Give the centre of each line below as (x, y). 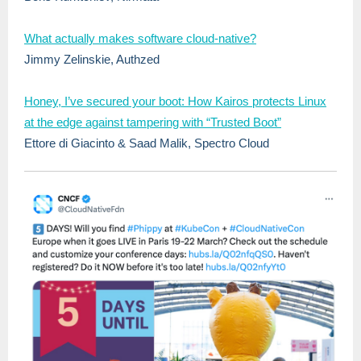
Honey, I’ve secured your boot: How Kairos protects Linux (175, 101)
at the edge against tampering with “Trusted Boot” (153, 122)
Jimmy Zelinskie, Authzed (92, 59)
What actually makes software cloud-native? (140, 38)
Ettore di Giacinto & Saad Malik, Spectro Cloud (147, 143)
